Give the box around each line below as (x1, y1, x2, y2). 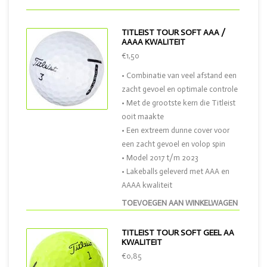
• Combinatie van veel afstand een (122, 71, 237, 80)
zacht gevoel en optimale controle (122, 85, 238, 94)
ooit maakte (122, 112, 164, 121)
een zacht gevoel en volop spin (122, 139, 225, 148)
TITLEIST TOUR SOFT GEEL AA (122, 228, 234, 238)
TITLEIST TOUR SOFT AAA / (122, 27, 225, 38)
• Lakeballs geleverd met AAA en (122, 167, 229, 176)
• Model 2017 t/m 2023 (122, 153, 198, 162)
